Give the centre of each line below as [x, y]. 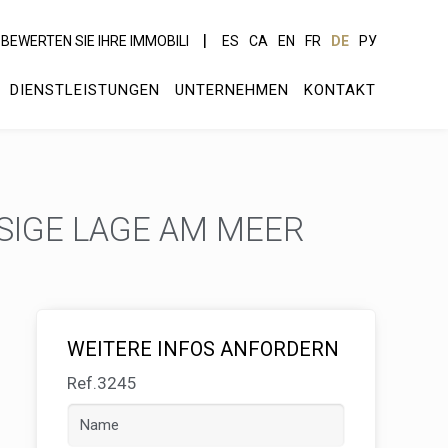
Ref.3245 [102, 383]
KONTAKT [340, 89]
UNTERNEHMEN [232, 89]
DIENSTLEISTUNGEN [85, 89]
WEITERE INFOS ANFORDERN [203, 349]
